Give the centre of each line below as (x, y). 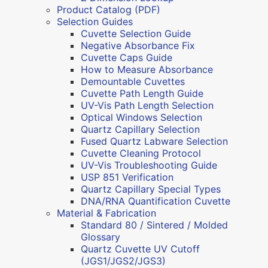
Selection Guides (95, 21)
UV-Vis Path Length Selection (147, 105)
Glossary (100, 237)
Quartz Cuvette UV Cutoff (140, 249)
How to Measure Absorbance (147, 69)
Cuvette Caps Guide (127, 57)
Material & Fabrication (106, 213)
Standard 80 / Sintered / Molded (154, 225)
